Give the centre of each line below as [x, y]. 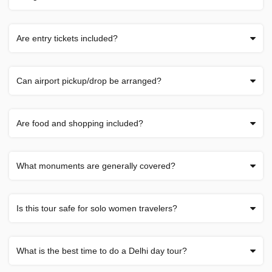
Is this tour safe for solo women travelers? [97, 208]
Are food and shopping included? [80, 123]
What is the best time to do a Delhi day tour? [102, 250]
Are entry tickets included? [67, 38]
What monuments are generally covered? [96, 165]
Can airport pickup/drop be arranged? [89, 80]
